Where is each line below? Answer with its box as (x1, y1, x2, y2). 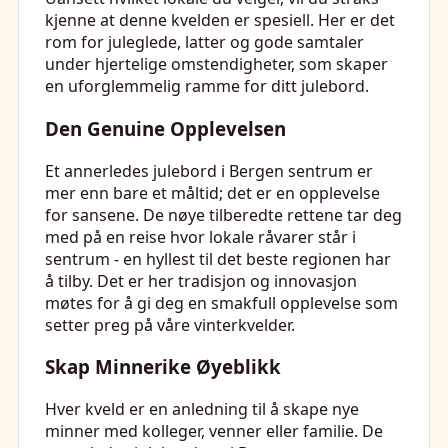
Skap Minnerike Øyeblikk (45, 354, 281, 380)
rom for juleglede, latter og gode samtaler (45, 31, 364, 54)
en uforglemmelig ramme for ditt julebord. (45, 75, 369, 98)
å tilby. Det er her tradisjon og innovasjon (45, 269, 357, 292)
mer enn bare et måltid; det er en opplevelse (45, 181, 380, 204)
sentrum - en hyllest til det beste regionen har (45, 247, 391, 270)
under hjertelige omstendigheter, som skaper (45, 53, 388, 76)
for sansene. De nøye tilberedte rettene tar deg (45, 203, 402, 226)
